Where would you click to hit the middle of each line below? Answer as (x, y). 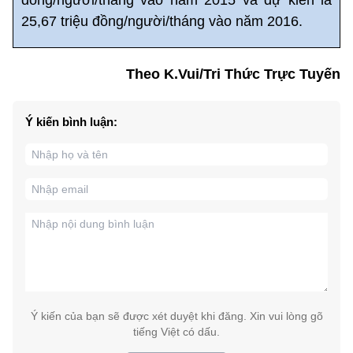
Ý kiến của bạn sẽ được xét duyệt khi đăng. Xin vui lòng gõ (176, 316)
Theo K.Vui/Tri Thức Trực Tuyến (233, 74)
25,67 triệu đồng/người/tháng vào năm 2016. (162, 21)
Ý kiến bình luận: (71, 121)
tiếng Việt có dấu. (176, 331)
